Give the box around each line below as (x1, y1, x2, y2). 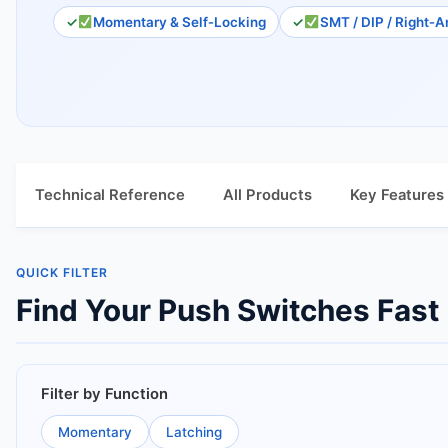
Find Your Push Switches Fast (16, 292, 439, 328)
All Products (223, 186, 312, 204)
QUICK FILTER (16, 265, 108, 280)
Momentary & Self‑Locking (93, 14, 267, 30)
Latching (166, 424, 222, 440)
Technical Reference (35, 186, 185, 204)
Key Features (350, 186, 444, 204)
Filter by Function (41, 385, 168, 403)
